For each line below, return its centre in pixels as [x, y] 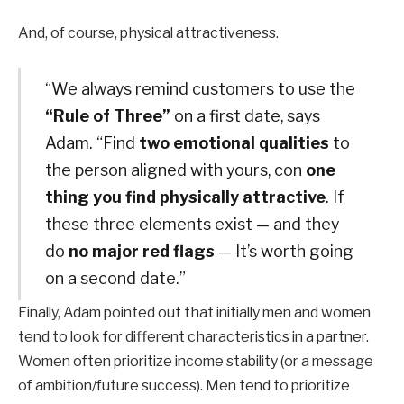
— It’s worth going [284, 251]
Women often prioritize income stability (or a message [196, 361]
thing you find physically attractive [185, 197]
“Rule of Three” [107, 115]
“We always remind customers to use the [200, 88]
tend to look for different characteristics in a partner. [193, 336]
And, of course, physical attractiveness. [148, 33]
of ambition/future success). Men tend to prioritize [184, 385]
